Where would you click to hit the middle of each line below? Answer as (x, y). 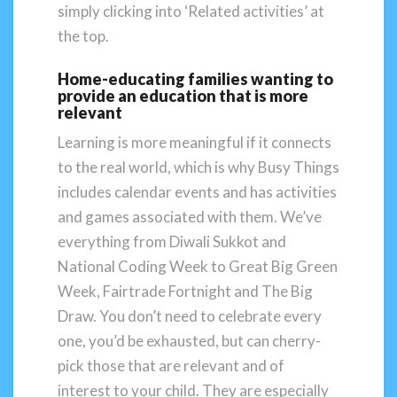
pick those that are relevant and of (171, 366)
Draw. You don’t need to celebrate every (190, 316)
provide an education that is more (183, 96)
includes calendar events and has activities (197, 192)
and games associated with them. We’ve (190, 217)
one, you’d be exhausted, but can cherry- (189, 341)
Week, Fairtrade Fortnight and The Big (185, 292)
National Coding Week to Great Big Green (198, 267)
